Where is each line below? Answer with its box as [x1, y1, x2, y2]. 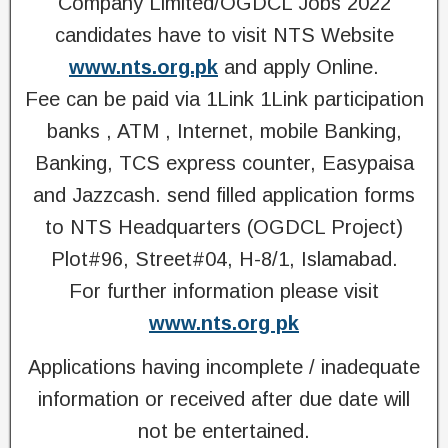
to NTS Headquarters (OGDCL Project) [45, 216, 403, 238]
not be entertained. [138, 420, 310, 442]
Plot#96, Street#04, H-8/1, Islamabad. [50, 248, 398, 270]
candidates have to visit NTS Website [54, 24, 394, 46]
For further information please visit [69, 280, 379, 302]
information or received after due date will [38, 388, 410, 410]
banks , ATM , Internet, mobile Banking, [46, 120, 402, 142]
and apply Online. [218, 56, 379, 78]
